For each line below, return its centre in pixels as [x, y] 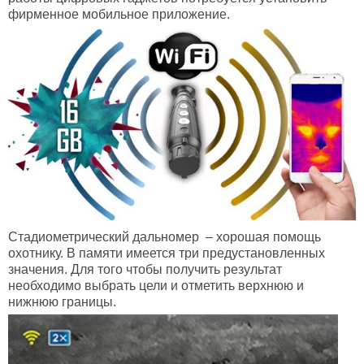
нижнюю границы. [62, 302]
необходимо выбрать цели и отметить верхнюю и [156, 286]
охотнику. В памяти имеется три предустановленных [167, 253]
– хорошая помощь [260, 237]
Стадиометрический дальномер [104, 237]
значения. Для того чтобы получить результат [145, 270]
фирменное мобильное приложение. [119, 15]
